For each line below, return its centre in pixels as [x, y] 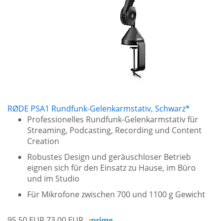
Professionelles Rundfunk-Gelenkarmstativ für [113, 119]
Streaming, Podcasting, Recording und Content [114, 130]
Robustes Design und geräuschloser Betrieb [109, 157]
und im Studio [53, 179]
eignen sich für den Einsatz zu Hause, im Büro [111, 168]
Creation [43, 141]
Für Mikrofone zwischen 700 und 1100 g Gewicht [116, 194]
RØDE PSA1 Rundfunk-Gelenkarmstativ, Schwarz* [99, 109]
